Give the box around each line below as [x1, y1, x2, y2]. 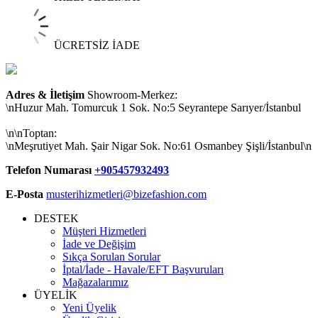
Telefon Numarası [6, 163, 92, 176]
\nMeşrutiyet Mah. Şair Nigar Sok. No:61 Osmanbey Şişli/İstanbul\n [6, 139, 312, 152]
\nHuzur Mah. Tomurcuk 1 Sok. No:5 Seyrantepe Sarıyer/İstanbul [6, 101, 301, 114]
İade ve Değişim [62, 237, 136, 250]
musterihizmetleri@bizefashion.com [46, 187, 207, 200]
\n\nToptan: [6, 126, 57, 139]
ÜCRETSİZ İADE [54, 38, 140, 51]
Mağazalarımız [62, 275, 128, 288]
